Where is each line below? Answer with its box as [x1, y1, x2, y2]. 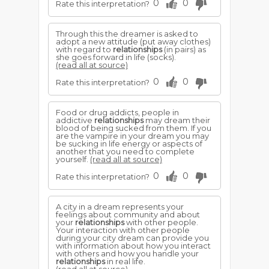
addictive [56, 115, 94, 125]
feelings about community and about [56, 210, 200, 219]
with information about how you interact [56, 241, 211, 250]
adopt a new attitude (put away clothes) [56, 37, 211, 46]
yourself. [56, 154, 90, 164]
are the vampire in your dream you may [56, 131, 209, 141]
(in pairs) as [162, 44, 206, 54]
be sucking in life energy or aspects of [56, 139, 202, 148]
